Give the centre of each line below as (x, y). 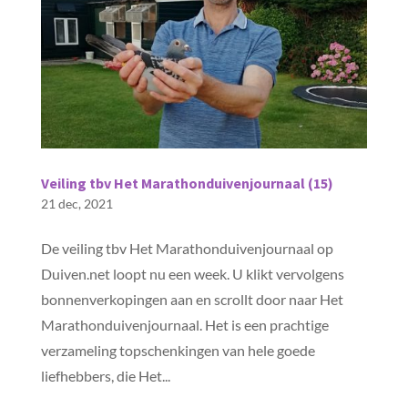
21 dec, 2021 (76, 204)
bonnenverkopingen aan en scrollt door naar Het (192, 300)
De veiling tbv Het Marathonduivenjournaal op (187, 249)
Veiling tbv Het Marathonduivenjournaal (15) (187, 184)
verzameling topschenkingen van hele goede (178, 351)
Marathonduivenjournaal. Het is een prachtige (184, 325)
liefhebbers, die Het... (105, 376)
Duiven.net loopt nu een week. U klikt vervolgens (192, 274)
